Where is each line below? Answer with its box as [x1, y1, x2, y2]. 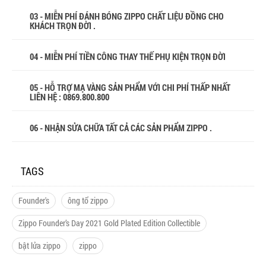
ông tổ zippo [68, 195, 108, 207]
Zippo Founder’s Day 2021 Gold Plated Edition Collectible [18, 217, 200, 229]
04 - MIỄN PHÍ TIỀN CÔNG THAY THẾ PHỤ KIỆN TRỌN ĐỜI [30, 50, 226, 63]
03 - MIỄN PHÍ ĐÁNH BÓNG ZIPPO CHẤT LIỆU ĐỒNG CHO [30, 10, 224, 23]
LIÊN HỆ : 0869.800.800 [30, 91, 109, 103]
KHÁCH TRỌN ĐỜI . [30, 20, 96, 32]
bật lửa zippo [18, 240, 61, 252]
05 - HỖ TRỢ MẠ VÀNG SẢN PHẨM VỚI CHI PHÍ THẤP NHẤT [30, 81, 230, 94]
